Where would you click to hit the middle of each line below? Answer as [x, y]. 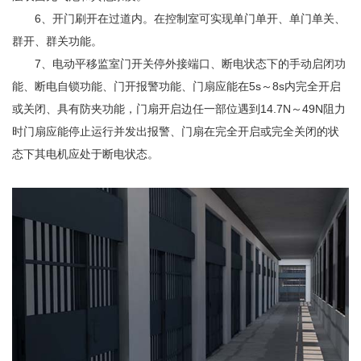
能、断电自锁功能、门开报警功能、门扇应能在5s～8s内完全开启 [176, 87]
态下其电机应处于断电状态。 [85, 154]
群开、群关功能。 [57, 41]
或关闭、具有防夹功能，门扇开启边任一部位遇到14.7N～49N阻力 [179, 109]
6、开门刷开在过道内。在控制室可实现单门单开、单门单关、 [190, 19]
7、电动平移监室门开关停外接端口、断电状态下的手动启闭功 [190, 64]
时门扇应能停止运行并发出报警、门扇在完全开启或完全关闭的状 [176, 132]
